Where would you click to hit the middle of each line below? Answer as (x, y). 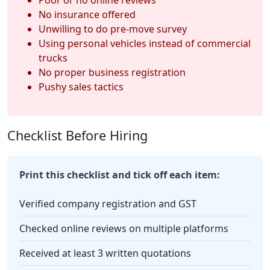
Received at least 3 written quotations (105, 253)
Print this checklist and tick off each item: (120, 174)
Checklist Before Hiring (77, 135)
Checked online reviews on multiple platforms (124, 228)
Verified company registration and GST (108, 203)
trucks (53, 58)
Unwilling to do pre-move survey (113, 29)
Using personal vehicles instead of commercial (145, 43)
